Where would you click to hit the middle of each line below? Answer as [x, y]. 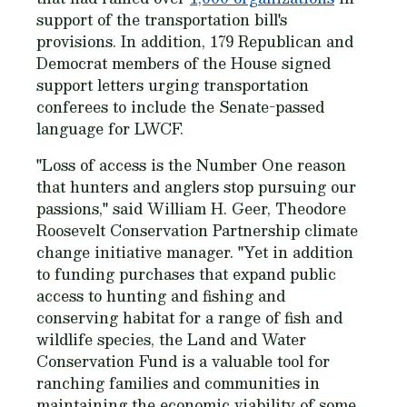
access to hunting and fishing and [161, 296]
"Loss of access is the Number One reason [191, 165]
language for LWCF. [110, 129]
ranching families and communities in [178, 383]
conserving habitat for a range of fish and [189, 318]
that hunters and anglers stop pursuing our [196, 187]
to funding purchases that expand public [186, 274]
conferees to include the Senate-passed [180, 107]
